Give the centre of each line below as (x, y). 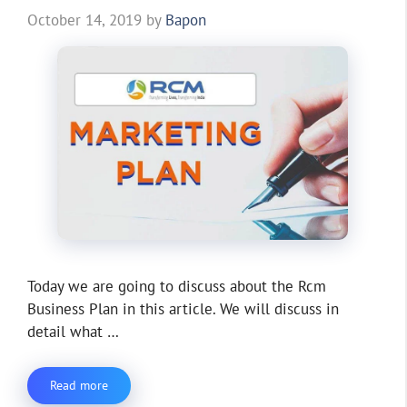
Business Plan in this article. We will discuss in (183, 309)
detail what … (73, 332)
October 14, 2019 (84, 20)
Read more (79, 385)
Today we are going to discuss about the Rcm (177, 287)
